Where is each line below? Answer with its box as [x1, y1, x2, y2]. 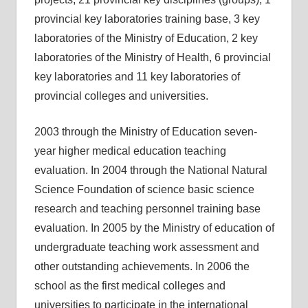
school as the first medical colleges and [34, 280, 225, 291]
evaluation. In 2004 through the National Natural [34, 164, 267, 176]
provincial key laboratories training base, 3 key [34, 13, 260, 25]
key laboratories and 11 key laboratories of [34, 71, 240, 82]
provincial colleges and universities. [34, 90, 208, 102]
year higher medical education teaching [34, 145, 226, 157]
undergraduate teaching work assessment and [34, 241, 259, 253]
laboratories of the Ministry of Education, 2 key [34, 32, 258, 44]
